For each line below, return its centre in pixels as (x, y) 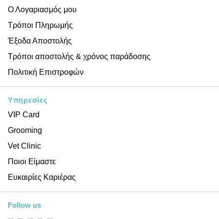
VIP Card (24, 115)
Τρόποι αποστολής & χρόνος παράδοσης (79, 56)
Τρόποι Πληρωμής (40, 25)
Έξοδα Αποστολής (40, 41)
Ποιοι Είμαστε (32, 162)
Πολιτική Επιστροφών (46, 72)
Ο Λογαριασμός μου (42, 10)
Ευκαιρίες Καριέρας (42, 177)
